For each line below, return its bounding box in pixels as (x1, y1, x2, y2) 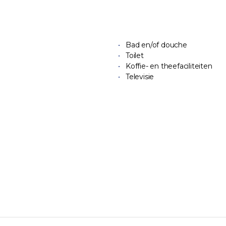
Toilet (126, 51, 144, 60)
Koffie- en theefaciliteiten (126, 62, 212, 71)
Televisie (126, 72, 154, 81)
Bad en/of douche (126, 40, 187, 49)
